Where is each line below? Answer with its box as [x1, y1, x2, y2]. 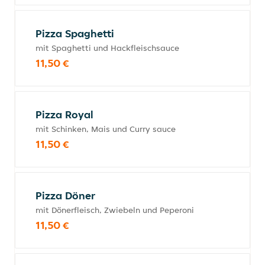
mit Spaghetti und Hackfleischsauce [35, 43, 179, 53]
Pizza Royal [35, 108, 93, 121]
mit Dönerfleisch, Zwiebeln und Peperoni [35, 205, 194, 215]
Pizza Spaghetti [35, 27, 114, 40]
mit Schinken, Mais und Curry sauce [35, 124, 176, 134]
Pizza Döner [35, 189, 95, 202]
